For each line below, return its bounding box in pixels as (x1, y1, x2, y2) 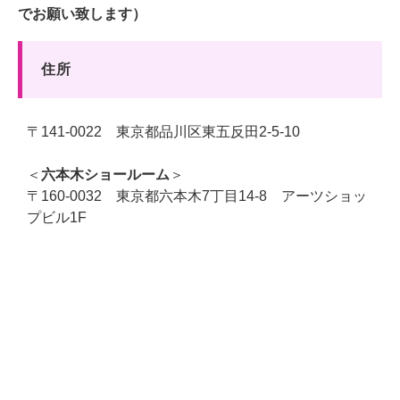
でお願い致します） (18, 5, 146, 21)
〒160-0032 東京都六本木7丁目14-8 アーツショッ (27, 187, 367, 204)
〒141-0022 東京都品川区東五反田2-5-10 (27, 123, 300, 139)
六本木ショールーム (41, 166, 170, 182)
